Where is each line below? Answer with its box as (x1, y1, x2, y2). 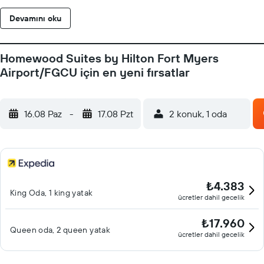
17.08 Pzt (98, 108, 133, 120)
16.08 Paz (24, 108, 62, 120)
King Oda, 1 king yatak (10, 187, 93, 198)
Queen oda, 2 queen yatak (10, 225, 111, 235)
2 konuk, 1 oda (169, 108, 227, 120)
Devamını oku (9, 13, 61, 24)
